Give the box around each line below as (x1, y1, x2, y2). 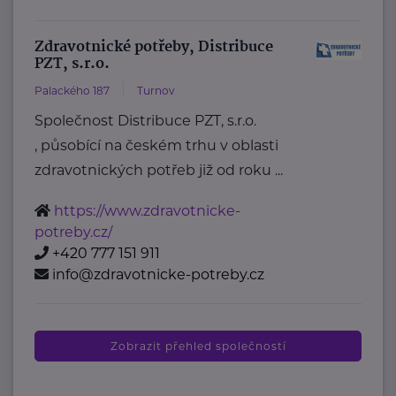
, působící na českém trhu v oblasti (34, 137, 279, 155)
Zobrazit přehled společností (110, 339, 286, 354)
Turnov (137, 84, 176, 98)
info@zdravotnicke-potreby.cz (52, 266, 265, 284)
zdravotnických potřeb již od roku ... (34, 162, 284, 179)
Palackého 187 (34, 84, 110, 98)
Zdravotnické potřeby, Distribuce (34, 35, 274, 60)
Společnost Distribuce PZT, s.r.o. (34, 112, 257, 130)
